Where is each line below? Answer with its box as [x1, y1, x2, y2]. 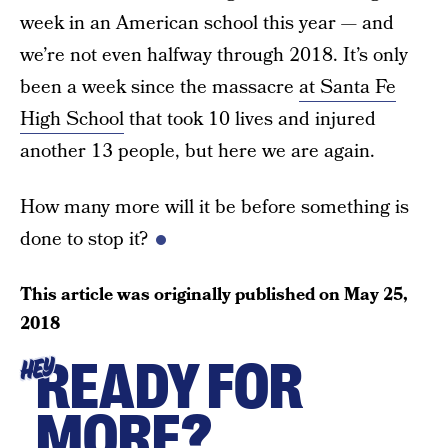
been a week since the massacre [20, 74, 299, 101]
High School [20, 106, 124, 133]
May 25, [344, 282, 408, 307]
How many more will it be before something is [20, 194, 409, 221]
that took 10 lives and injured [124, 106, 376, 133]
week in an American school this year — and [20, 10, 394, 37]
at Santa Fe [299, 74, 396, 101]
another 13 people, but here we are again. [20, 138, 375, 165]
